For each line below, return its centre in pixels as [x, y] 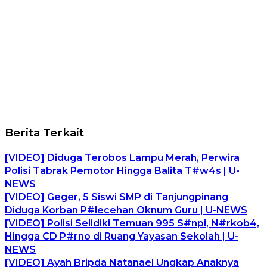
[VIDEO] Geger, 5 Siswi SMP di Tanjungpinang [117, 197]
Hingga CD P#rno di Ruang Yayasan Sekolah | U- [122, 237]
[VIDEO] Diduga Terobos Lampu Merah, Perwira [122, 158]
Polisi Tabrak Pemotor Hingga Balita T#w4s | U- [122, 171]
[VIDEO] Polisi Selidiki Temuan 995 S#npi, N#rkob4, [132, 223]
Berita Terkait [44, 133]
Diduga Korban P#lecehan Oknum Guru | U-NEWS [126, 210]
